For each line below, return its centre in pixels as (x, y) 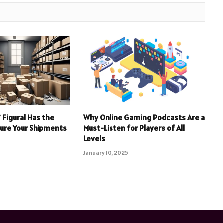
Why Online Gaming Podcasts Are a (144, 118)
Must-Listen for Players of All (134, 128)
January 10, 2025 (106, 153)
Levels (94, 139)
